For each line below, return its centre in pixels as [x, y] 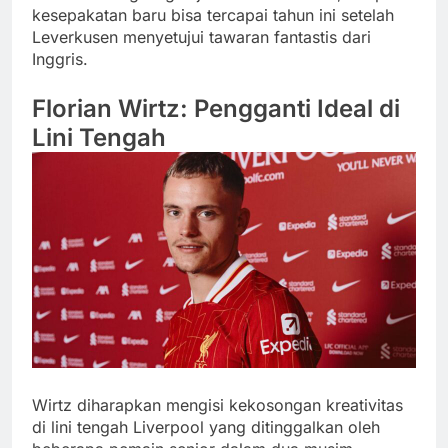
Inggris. [60, 59]
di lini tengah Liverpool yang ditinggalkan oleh [206, 426]
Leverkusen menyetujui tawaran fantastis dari [201, 37]
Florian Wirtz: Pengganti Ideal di [216, 109]
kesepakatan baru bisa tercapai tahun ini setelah [213, 15]
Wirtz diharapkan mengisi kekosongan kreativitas [217, 404]
